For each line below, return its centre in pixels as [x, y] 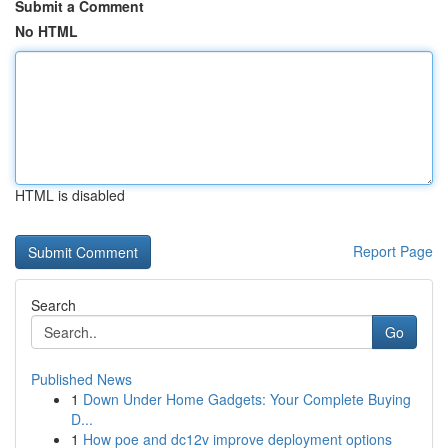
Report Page [393, 251]
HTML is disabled [70, 195]
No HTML [46, 31]
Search [53, 305]
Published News [81, 379]
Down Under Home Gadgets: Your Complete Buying [247, 399]
